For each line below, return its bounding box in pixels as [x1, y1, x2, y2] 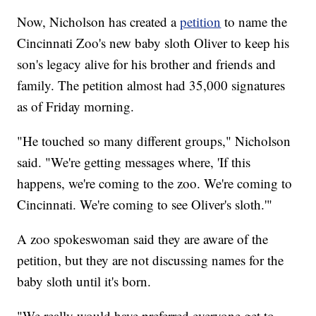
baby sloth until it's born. [17, 272, 152, 290]
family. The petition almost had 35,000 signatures [17, 75, 286, 94]
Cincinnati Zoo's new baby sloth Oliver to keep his [17, 33, 290, 51]
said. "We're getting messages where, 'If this [17, 152, 251, 171]
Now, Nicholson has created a [17, 12, 181, 30]
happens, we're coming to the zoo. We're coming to [17, 174, 293, 192]
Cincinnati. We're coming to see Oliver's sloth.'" [17, 195, 273, 213]
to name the [221, 12, 288, 30]
